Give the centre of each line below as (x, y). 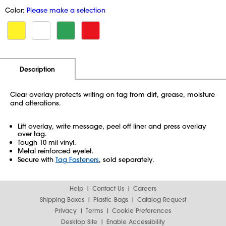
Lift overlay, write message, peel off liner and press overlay (112, 126)
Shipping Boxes (62, 199)
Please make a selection (66, 10)
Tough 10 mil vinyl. (47, 142)
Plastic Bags (111, 199)
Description (37, 69)
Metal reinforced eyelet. (56, 151)
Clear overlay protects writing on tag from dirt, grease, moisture (112, 94)
